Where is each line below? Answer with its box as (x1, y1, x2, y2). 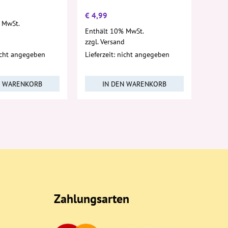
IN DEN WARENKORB (102, 78, 166, 89)
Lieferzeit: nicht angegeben (85, 50, 169, 60)
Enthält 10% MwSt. (85, 26, 144, 36)
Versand (100, 37, 125, 47)
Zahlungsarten (54, 190, 129, 207)
